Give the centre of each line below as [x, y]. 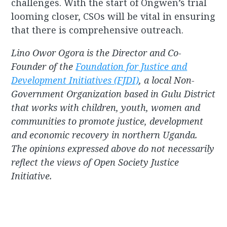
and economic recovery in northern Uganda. [105, 135]
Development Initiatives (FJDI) [75, 80]
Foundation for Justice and [131, 67]
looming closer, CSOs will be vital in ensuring [113, 16]
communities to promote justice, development [107, 121]
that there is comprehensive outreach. [98, 30]
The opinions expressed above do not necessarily [113, 149]
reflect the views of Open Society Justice [95, 162]
